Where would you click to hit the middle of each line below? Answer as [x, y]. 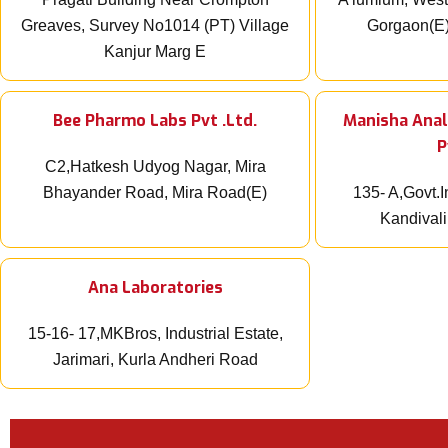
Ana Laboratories [155, 288]
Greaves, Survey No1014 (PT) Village [155, 26]
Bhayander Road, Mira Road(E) [155, 193]
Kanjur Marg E [155, 52]
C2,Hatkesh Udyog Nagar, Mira [155, 167]
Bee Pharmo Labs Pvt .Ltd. [155, 121]
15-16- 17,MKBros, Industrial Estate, [155, 334]
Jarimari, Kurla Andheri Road [155, 360]
